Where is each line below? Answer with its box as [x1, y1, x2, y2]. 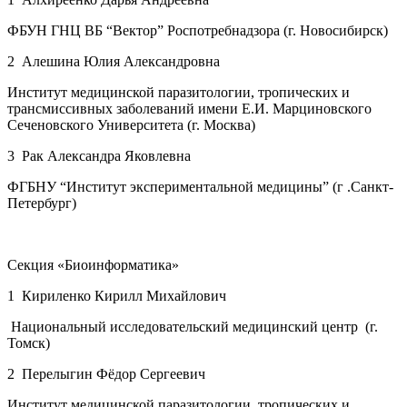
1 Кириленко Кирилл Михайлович [7, 287, 226, 303]
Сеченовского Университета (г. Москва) [7, 116, 255, 133]
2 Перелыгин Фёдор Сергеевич [7, 365, 205, 382]
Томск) [7, 334, 50, 351]
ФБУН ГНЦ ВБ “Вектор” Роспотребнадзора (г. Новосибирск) [7, 22, 388, 38]
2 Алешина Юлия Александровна [7, 53, 220, 69]
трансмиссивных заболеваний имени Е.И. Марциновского [7, 100, 372, 116]
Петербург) [7, 194, 76, 211]
